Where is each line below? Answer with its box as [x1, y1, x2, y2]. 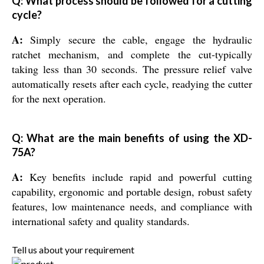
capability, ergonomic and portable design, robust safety [12, 184, 252, 199]
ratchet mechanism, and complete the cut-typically [12, 47, 252, 62]
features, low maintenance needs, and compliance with [12, 199, 252, 214]
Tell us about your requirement [12, 244, 134, 256]
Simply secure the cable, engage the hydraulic [23, 32, 252, 47]
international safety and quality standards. [12, 214, 190, 229]
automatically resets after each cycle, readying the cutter [12, 77, 252, 91]
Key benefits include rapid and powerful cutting [23, 170, 252, 184]
